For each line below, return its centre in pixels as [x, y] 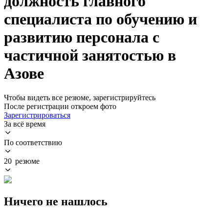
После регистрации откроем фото [60, 106]
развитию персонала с [82, 37]
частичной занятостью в [90, 55]
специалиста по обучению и [100, 19]
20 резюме [22, 161]
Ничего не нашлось [56, 201]
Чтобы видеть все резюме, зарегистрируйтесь [80, 97]
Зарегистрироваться [37, 115]
